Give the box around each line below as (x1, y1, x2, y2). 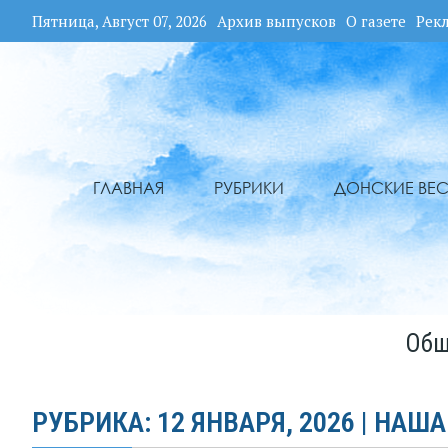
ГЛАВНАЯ (92, 178, 164, 199)
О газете (346, 11, 406, 31)
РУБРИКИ (213, 178, 284, 199)
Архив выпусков (217, 11, 336, 31)
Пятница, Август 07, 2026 (32, 11, 207, 31)
